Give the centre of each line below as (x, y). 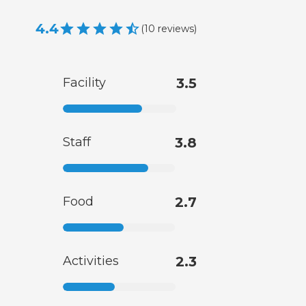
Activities (91, 261)
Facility (84, 83)
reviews (176, 28)
